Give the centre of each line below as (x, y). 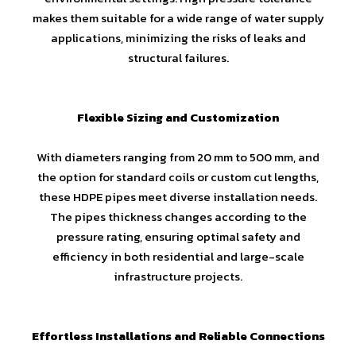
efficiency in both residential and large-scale (178, 256)
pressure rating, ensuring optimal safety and (178, 236)
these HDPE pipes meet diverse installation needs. (178, 196)
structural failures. (178, 57)
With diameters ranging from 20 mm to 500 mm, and (178, 157)
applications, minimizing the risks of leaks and (178, 37)
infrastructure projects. (178, 276)
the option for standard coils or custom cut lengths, (178, 176)
